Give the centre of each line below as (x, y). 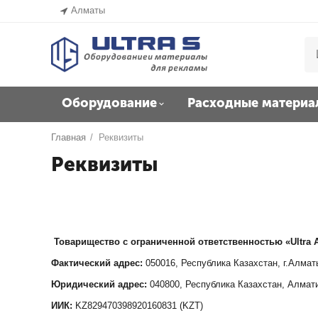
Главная (69, 137)
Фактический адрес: (97, 263)
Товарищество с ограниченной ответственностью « (172, 242)
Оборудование (109, 103)
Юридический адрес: (101, 284)
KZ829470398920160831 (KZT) (138, 306)
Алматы (88, 10)
